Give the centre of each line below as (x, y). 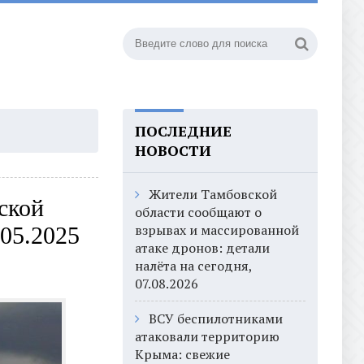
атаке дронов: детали (202, 248)
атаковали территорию (207, 336)
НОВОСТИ (173, 150)
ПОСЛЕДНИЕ (183, 131)
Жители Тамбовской (213, 194)
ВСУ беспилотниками (216, 318)
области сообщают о (198, 212)
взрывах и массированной (217, 230)
